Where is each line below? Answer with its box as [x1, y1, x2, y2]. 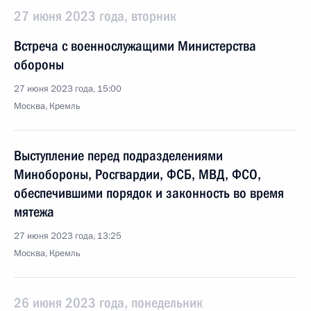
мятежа [14, 203, 54, 220]
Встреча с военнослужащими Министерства [14, 37, 256, 54]
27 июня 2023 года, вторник [14, 8, 176, 24]
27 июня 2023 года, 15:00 [14, 83, 121, 95]
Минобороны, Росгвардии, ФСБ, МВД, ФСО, [14, 166, 261, 183]
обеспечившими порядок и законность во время [14, 185, 284, 201]
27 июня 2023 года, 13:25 [14, 230, 121, 242]
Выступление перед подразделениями [14, 147, 223, 164]
